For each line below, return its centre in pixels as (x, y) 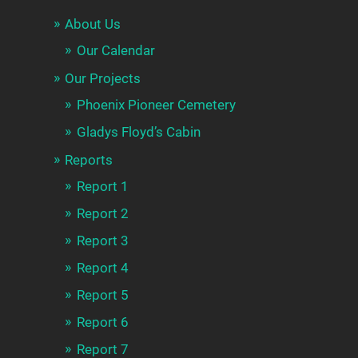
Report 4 (103, 268)
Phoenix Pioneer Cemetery (157, 105)
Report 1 (103, 187)
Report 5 (103, 295)
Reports (89, 160)
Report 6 (103, 322)
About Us (93, 24)
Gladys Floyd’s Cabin (139, 132)
